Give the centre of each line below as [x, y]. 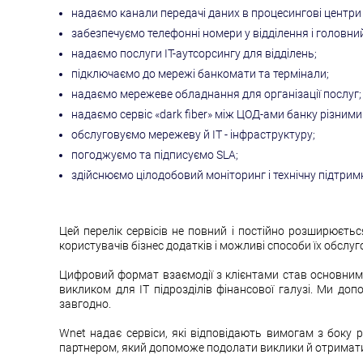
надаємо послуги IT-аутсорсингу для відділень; [194, 53]
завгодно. [85, 304]
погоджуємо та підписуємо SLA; [155, 155]
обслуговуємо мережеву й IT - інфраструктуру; [193, 135]
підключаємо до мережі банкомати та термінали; [200, 74]
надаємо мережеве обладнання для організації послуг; [216, 94]
